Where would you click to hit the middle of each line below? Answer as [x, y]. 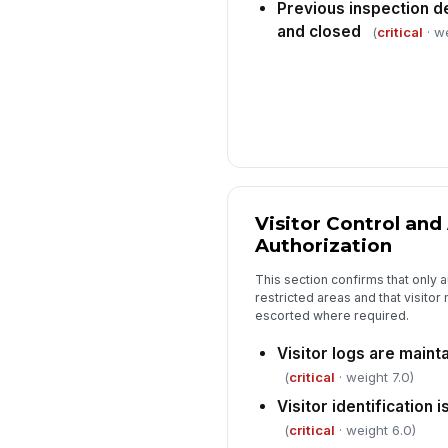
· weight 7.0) [374, 377]
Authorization [323, 246]
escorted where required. [331, 315]
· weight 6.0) [375, 430]
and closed [318, 31]
